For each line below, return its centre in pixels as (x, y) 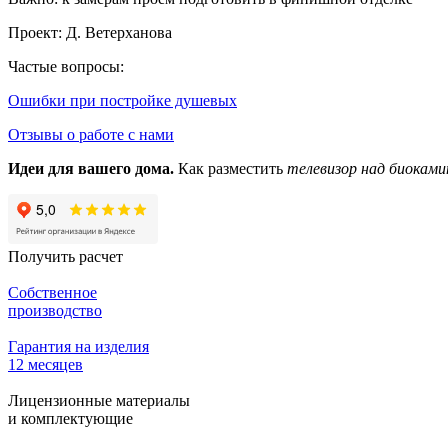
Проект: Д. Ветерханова (90, 32)
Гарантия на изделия (78, 346)
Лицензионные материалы (99, 400)
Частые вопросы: (66, 66)
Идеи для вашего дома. (91, 168)
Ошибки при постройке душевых (122, 100)
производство (55, 310)
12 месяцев (45, 364)
